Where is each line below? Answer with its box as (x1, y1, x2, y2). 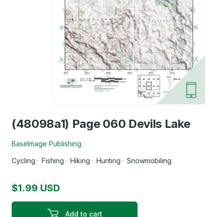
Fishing (42, 156, 64, 165)
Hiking (70, 156, 90, 165)
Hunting (96, 156, 121, 165)
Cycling (12, 156, 35, 165)
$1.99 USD (12, 182, 60, 194)
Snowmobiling (127, 156, 171, 165)
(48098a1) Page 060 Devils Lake (12, 117, 190, 131)
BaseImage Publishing (12, 139, 81, 148)
